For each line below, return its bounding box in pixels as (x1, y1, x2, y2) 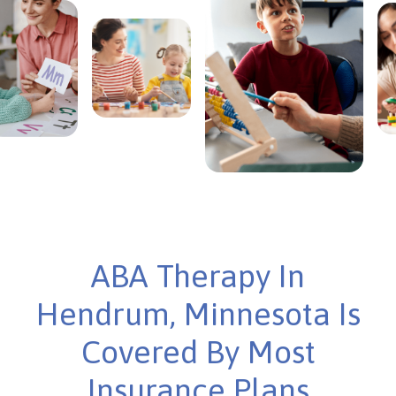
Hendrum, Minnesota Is (35, 294, 361, 332)
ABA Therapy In (91, 256, 305, 294)
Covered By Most (80, 332, 316, 370)
